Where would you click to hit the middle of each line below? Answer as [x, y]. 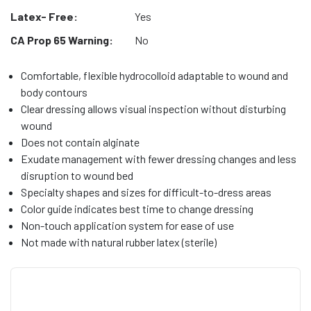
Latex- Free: [44, 16]
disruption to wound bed [77, 175]
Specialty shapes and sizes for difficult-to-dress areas [146, 192]
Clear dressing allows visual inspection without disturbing [153, 109]
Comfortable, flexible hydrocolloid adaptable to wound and [154, 75]
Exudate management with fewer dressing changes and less [159, 159]
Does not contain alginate [80, 142]
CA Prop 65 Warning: [62, 40]
